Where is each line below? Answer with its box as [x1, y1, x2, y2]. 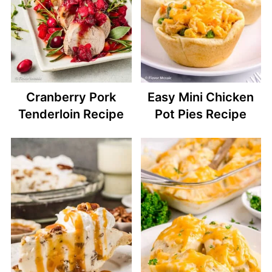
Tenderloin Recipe [18, 106, 124, 121]
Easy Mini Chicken [148, 89, 254, 104]
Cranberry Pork [26, 89, 117, 104]
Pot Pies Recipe [155, 106, 247, 121]
